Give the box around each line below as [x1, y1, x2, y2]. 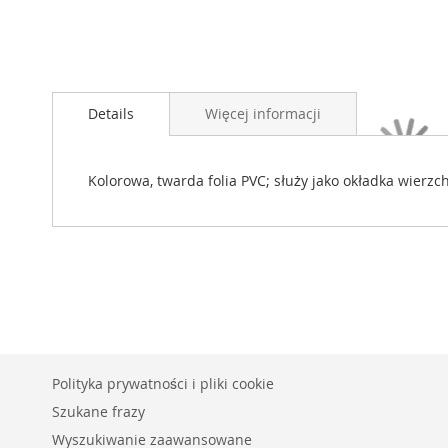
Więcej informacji [205, 103, 321, 123]
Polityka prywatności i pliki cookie [52, 374, 274, 393]
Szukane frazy [52, 402, 145, 421]
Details [88, 103, 134, 123]
